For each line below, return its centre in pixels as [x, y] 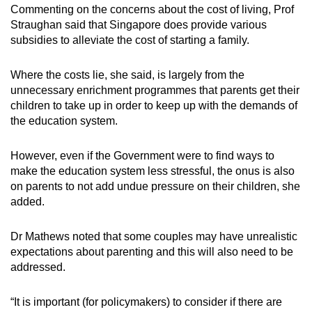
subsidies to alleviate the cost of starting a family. [130, 40]
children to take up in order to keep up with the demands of [154, 106]
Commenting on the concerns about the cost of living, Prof [152, 10]
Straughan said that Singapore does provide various [139, 25]
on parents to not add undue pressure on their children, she [155, 187]
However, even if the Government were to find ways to [142, 156]
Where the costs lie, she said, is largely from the [127, 75]
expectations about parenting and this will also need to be [152, 252]
